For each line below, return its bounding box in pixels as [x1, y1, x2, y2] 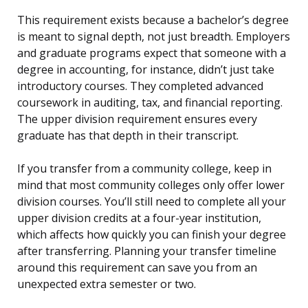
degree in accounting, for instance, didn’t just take [17, 62, 274, 78]
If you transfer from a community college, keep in [17, 161, 272, 177]
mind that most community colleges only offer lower [17, 177, 285, 193]
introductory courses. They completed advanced [17, 78, 263, 94]
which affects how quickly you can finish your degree [17, 227, 286, 243]
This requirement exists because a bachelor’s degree [17, 12, 289, 28]
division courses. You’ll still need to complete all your [17, 194, 286, 210]
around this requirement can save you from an [17, 260, 257, 276]
